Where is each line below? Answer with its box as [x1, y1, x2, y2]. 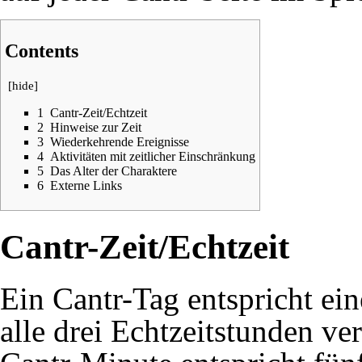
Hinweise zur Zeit [50, 120, 141, 134]
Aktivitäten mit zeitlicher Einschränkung [50, 149, 255, 163]
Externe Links [50, 178, 122, 192]
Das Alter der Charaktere [50, 163, 177, 178]
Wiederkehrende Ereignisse [50, 134, 189, 149]
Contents [5, 40, 78, 61]
